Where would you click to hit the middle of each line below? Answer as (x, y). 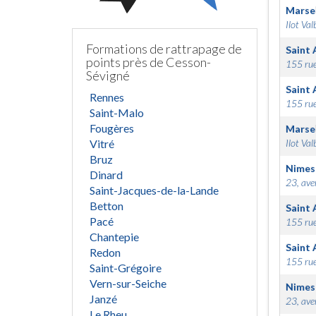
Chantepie (114, 237)
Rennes (107, 97)
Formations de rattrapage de (164, 49)
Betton (107, 206)
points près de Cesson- (148, 62)
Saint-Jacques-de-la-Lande (154, 190)
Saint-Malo (117, 113)
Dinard (106, 175)
